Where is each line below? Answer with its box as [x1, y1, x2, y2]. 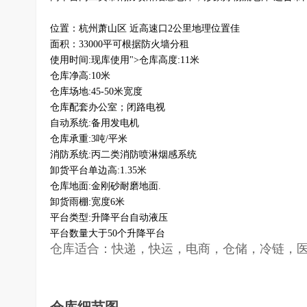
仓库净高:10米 [50, 71, 110, 81]
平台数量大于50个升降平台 [50, 228, 165, 238]
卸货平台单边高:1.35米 [50, 165, 147, 175]
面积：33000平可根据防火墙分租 [50, 39, 189, 49]
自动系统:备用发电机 [50, 118, 139, 128]
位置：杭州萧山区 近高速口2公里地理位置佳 [50, 23, 240, 34]
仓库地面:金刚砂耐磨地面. [50, 181, 161, 191]
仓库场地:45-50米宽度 [50, 86, 143, 97]
